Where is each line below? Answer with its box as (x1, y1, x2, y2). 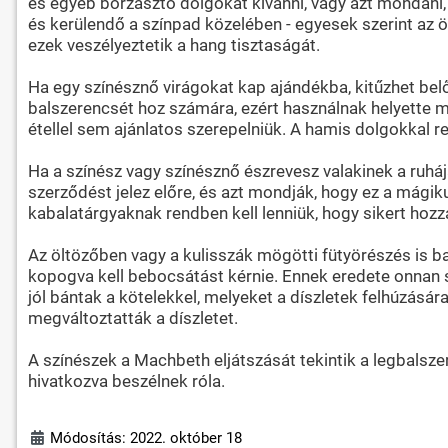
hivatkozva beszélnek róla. (27, 370, 225, 391)
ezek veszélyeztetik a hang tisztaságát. (27, 34, 320, 55)
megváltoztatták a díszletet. (27, 307, 238, 328)
